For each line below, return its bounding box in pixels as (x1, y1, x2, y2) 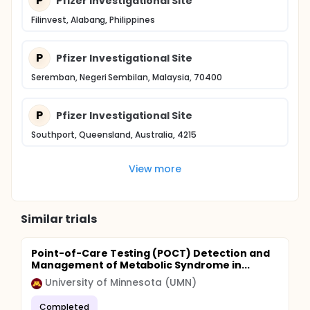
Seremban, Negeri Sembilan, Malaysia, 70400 (31, 71, 222, 83)
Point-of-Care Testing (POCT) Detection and (31, 246, 270, 260)
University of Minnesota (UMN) (45, 275, 197, 289)
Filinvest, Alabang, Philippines (31, 14, 156, 26)
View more (128, 161, 182, 176)
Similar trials (21, 211, 97, 227)
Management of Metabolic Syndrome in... (31, 258, 250, 272)
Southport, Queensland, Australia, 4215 (31, 129, 197, 140)
